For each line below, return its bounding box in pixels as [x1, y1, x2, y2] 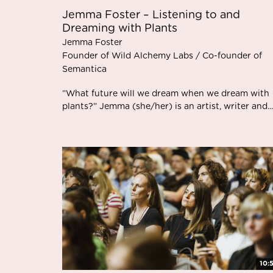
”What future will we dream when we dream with [62, 89, 269, 98]
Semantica [62, 65, 107, 74]
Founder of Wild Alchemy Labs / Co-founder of [62, 51, 262, 60]
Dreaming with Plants [62, 23, 177, 34]
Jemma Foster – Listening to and [62, 9, 240, 21]
